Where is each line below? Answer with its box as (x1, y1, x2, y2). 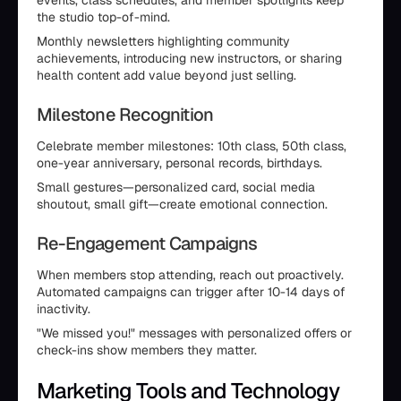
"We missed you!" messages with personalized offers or (37, 325, 352, 342)
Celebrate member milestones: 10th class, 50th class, (37, 138, 346, 155)
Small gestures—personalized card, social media (37, 179, 315, 196)
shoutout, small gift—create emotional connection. (37, 196, 328, 213)
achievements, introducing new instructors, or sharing (37, 50, 342, 67)
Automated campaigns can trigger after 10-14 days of (37, 284, 346, 301)
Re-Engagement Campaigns (37, 232, 258, 256)
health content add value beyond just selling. (37, 67, 296, 84)
